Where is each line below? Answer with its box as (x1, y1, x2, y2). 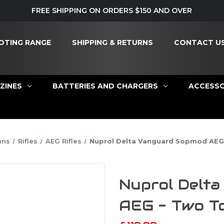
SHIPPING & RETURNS (71, 37, 153, 47)
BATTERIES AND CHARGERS (52, 81, 158, 90)
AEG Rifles (45, 136, 82, 145)
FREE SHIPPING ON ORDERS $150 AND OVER (31, 5, 192, 15)
